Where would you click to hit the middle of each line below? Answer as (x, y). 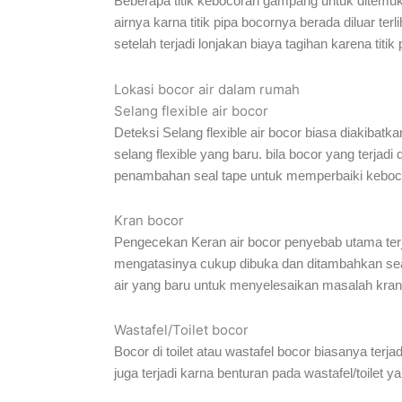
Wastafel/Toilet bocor (181, 330)
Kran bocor (149, 220)
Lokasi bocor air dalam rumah (207, 89)
